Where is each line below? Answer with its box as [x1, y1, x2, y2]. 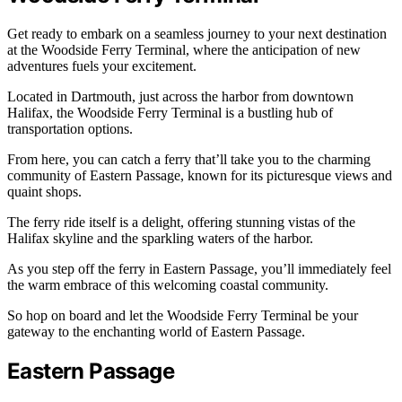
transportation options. [7, 121, 133, 137]
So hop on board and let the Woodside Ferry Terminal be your [7, 308, 358, 324]
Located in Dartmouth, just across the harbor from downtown [7, 89, 354, 105]
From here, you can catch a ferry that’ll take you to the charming [7, 152, 371, 168]
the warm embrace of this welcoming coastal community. [7, 277, 328, 293]
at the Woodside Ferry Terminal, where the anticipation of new [7, 42, 361, 58]
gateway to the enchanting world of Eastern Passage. [7, 324, 305, 340]
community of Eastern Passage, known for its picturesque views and [7, 168, 392, 184]
